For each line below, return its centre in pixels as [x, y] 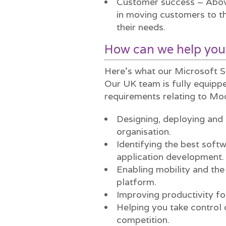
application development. [170, 157]
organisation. [144, 131]
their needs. [141, 27]
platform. [136, 182]
